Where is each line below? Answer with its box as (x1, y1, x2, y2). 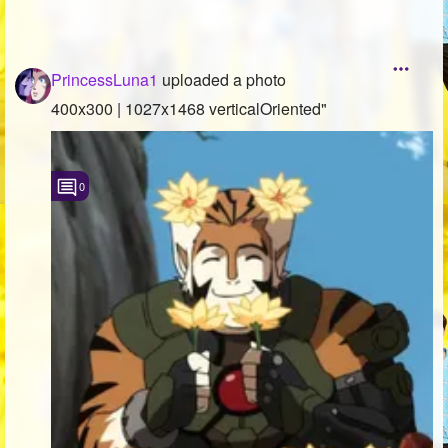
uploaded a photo (158, 67, 286, 91)
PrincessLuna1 (51, 67, 158, 91)
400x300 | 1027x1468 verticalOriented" (51, 96, 327, 120)
